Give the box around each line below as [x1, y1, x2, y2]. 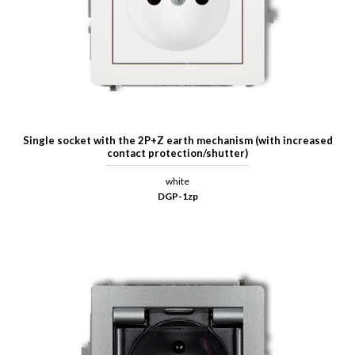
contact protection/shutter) [107, 147, 248, 160]
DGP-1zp [157, 190, 198, 203]
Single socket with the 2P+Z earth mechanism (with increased [22, 134, 333, 147]
